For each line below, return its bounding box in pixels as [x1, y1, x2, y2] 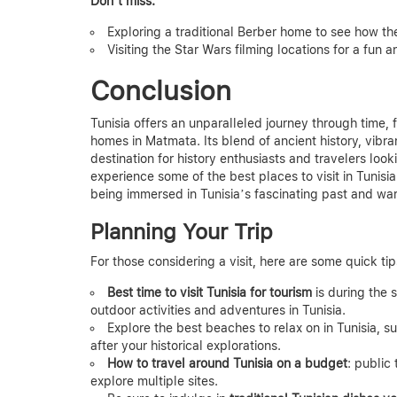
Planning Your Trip [90, 218, 273, 245]
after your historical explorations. [90, 338, 281, 353]
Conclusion [90, 74, 231, 106]
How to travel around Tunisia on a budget [107, 355, 347, 370]
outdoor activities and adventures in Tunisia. [90, 302, 346, 317]
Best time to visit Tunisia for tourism [107, 284, 312, 300]
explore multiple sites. [90, 373, 218, 388]
